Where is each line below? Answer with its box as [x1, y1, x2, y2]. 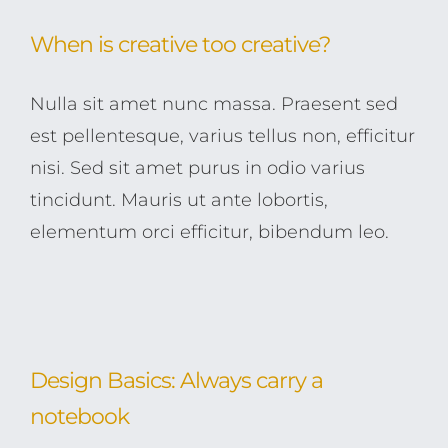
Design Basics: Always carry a [30, 367, 323, 394]
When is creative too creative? [30, 31, 330, 58]
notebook [30, 403, 129, 430]
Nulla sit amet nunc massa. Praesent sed [30, 93, 398, 115]
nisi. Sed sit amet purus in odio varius [30, 157, 365, 179]
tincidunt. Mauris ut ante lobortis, [30, 189, 328, 211]
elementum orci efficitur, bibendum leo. [30, 221, 389, 243]
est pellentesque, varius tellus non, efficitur [30, 125, 415, 147]
